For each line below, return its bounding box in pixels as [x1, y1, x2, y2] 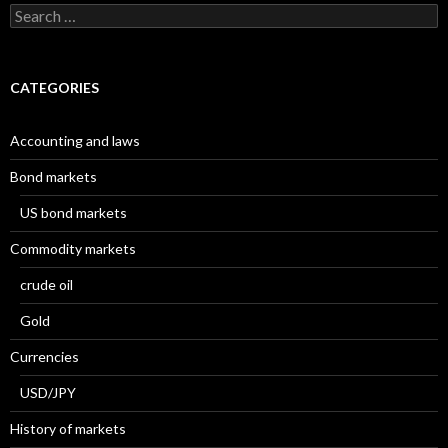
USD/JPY [20, 383, 76, 401]
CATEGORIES [10, 78, 99, 96]
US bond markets [20, 203, 127, 221]
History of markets [10, 419, 126, 437]
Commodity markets [10, 239, 136, 257]
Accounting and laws [10, 131, 140, 149]
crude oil [20, 275, 73, 293]
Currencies [10, 347, 79, 365]
